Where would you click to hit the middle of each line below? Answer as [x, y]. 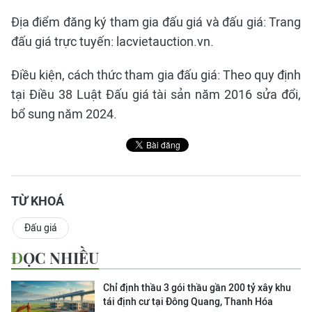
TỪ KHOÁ [38, 201]
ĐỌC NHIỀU [61, 258]
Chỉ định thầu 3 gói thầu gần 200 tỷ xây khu [197, 288]
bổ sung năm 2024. [64, 114]
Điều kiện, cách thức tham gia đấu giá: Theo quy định [156, 75]
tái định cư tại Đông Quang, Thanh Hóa [188, 302]
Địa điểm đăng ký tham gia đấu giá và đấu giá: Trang [156, 22]
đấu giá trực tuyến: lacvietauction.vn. [112, 41]
